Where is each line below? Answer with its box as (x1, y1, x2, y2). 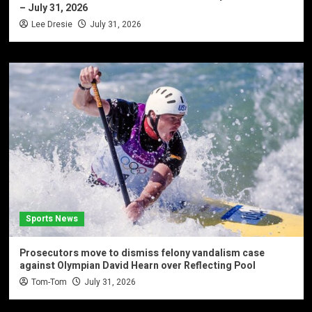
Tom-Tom (31, 275, 67, 288)
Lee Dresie (31, 17, 72, 31)
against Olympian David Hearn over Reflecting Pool (19, 258, 256, 273)
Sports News (25, 212, 78, 225)
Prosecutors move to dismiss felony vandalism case (19, 245, 265, 260)
